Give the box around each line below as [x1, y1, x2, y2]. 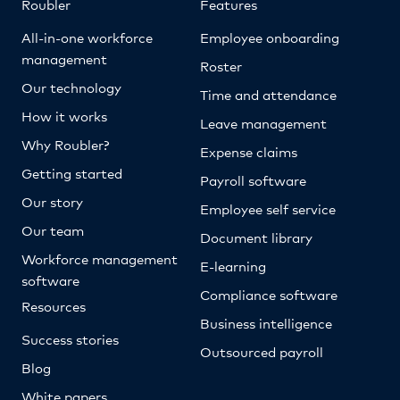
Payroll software [200, 171, 306, 188]
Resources [21, 297, 86, 314]
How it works [21, 107, 107, 124]
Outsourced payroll [200, 343, 323, 360]
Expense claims [200, 143, 297, 160]
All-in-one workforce [21, 29, 153, 46]
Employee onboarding [200, 29, 339, 46]
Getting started [21, 164, 122, 181]
